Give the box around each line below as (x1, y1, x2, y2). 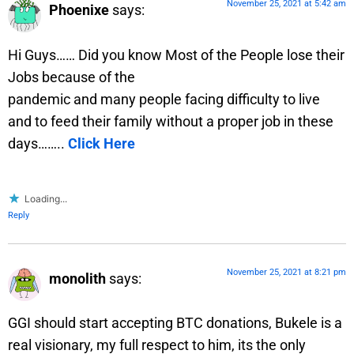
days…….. (8, 134, 68, 152)
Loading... (24, 192, 67, 205)
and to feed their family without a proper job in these (8, 112, 333, 130)
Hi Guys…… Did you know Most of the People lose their (8, 46, 345, 63)
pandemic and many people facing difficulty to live (8, 90, 320, 107)
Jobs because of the (8, 68, 135, 85)
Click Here (68, 134, 135, 152)
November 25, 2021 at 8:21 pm (227, 266, 346, 277)
